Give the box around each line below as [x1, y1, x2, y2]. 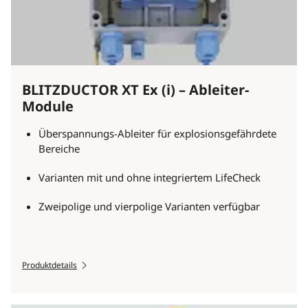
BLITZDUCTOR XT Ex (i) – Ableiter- [22, 80, 249, 100]
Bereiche [38, 142, 80, 156]
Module [22, 97, 74, 116]
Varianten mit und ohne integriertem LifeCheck [38, 170, 261, 185]
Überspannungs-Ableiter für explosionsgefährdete [38, 126, 276, 141]
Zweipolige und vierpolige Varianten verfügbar [38, 199, 260, 214]
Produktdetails [22, 259, 77, 272]
